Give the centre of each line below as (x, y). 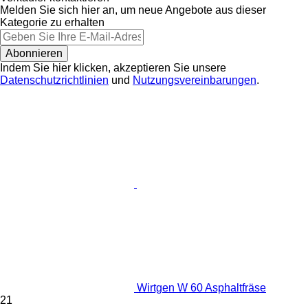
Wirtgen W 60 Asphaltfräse (201, 287)
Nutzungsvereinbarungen (195, 80)
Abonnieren (34, 53)
